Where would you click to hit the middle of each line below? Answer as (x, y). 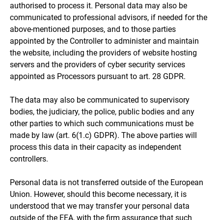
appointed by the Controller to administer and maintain (104, 41)
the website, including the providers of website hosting (103, 53)
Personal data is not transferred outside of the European (107, 182)
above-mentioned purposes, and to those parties (93, 29)
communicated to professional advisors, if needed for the (109, 17)
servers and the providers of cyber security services (97, 64)
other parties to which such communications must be (102, 123)
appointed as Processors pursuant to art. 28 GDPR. (98, 76)
